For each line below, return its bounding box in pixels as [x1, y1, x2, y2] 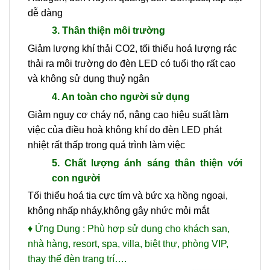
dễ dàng [28, 7, 63, 18]
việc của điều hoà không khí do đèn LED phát [28, 124, 222, 135]
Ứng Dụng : [33, 224, 87, 234]
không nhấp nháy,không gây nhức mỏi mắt [28, 206, 209, 216]
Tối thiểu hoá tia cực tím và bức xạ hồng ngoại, [28, 190, 228, 201]
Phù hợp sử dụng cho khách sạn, [87, 224, 230, 234]
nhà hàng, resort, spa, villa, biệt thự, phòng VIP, [28, 239, 228, 250]
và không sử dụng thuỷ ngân [28, 74, 149, 84]
